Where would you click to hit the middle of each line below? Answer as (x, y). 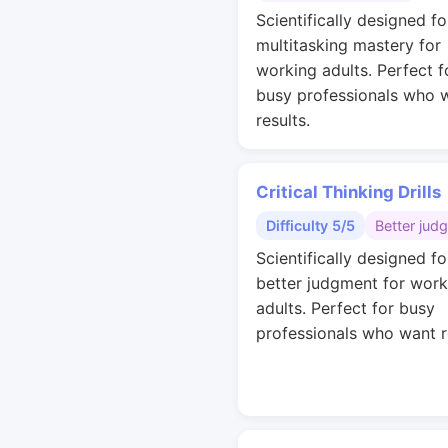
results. (283, 120)
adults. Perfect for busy (345, 308)
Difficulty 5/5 (310, 225)
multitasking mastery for (348, 45)
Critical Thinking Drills (348, 192)
